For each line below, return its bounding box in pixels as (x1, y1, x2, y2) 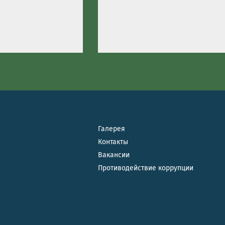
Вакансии (98, 150, 130, 159)
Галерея (98, 124, 125, 133)
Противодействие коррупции (98, 163, 193, 172)
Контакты (98, 137, 128, 146)
